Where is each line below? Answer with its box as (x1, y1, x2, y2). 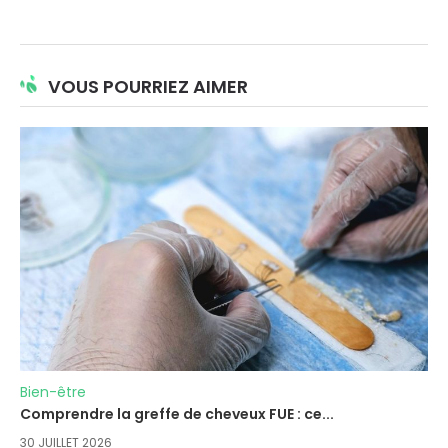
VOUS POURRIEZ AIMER (48, 73, 248, 99)
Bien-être (20, 382, 86, 403)
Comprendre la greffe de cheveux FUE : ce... (20, 404, 334, 425)
